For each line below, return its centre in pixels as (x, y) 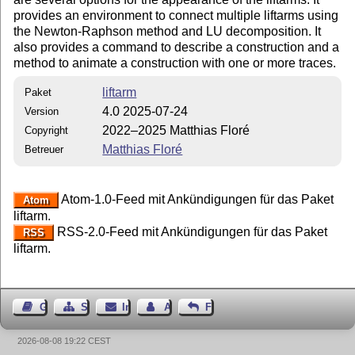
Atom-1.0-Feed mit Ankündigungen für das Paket (196, 200)
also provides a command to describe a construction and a (177, 47)
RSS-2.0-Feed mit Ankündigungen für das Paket (190, 232)
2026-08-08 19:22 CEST (65, 341)
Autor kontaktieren (209, 307)
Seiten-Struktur (117, 307)
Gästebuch (65, 307)
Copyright (47, 131)
